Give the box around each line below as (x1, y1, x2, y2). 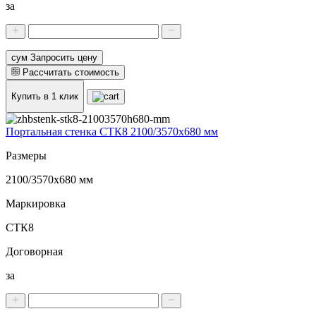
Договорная (6, 245, 63, 258)
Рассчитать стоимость (23, 66, 119, 78)
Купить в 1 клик (11, 90, 78, 102)
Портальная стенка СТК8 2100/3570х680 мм (6, 126, 218, 138)
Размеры (6, 150, 47, 162)
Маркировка (6, 197, 66, 210)
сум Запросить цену (11, 51, 97, 63)
